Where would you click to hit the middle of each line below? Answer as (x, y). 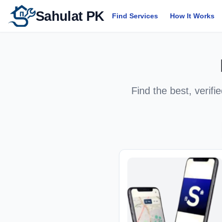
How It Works (193, 16)
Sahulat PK (70, 16)
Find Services (135, 16)
